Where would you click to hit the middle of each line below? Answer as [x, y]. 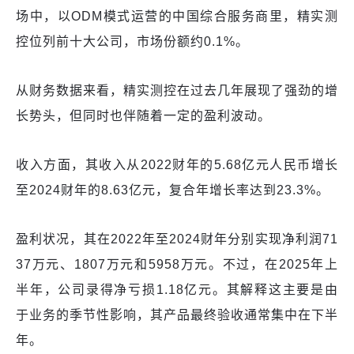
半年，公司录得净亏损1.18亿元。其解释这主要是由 [177, 290]
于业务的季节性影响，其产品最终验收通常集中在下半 [177, 315]
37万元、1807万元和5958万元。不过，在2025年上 [177, 265]
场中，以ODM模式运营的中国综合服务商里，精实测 [177, 17]
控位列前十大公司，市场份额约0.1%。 [132, 42]
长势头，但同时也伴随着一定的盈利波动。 [143, 116]
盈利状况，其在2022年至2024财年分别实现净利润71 [177, 239]
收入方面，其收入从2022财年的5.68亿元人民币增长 [177, 165]
